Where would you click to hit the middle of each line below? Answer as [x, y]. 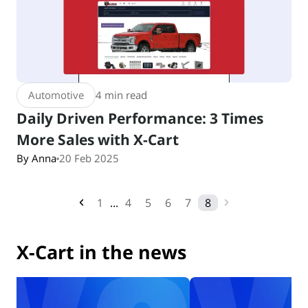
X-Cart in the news [101, 252]
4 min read [121, 95]
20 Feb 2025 [89, 158]
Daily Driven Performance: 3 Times [140, 118]
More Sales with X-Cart [98, 140]
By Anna [36, 158]
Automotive [56, 95]
